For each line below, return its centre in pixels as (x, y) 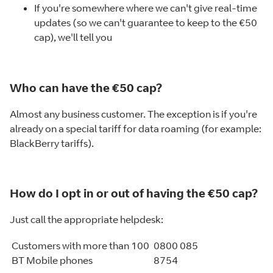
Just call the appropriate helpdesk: (87, 220)
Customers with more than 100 (80, 246)
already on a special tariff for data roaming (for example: (136, 128)
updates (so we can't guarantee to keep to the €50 (146, 23)
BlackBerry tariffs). (52, 143)
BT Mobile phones (52, 261)
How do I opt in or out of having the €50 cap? (134, 193)
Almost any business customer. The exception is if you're (133, 114)
